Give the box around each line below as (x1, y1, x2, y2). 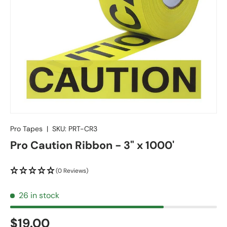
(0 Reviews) (56, 167, 88, 175)
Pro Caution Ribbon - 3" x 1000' (10, 138, 174, 153)
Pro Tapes (10, 124, 43, 133)
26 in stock (19, 190, 59, 201)
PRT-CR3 (68, 124, 97, 133)
